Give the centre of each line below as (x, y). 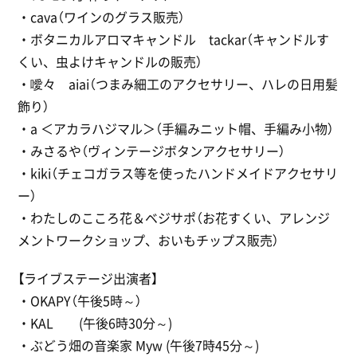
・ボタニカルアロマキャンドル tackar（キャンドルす (174, 39)
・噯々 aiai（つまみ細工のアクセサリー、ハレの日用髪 (178, 83)
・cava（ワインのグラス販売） (102, 16)
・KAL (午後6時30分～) (95, 322)
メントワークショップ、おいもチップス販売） (149, 239)
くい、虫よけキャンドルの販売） (110, 61)
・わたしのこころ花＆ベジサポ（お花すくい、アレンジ (174, 217)
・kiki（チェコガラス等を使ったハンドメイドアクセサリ (178, 173)
